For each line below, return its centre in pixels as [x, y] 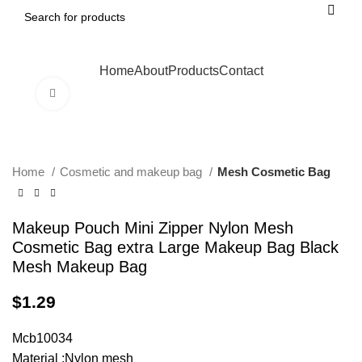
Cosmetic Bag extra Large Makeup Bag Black [175, 247]
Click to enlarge [108, 93]
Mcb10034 [42, 338]
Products [193, 70]
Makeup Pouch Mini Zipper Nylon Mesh [153, 228]
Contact [241, 70]
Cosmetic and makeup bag [133, 172]
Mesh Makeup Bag [80, 267]
